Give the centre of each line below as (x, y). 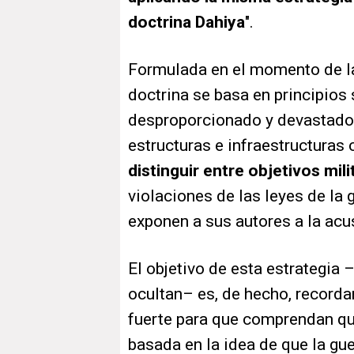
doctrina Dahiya (186, 23)
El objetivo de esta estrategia (236, 269)
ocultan (155, 294)
